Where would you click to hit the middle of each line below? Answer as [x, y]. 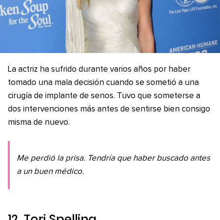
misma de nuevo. [39, 123]
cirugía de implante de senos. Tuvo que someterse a [104, 96]
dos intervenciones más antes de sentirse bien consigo [109, 110]
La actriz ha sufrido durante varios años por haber [99, 70]
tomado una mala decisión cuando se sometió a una [103, 83]
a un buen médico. [50, 172]
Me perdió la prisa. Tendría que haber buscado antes [113, 159]
